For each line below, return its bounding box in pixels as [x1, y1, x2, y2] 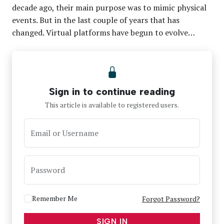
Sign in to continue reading [49, 85, 175, 97]
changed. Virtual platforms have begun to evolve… [12, 26, 195, 38]
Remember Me [32, 193, 77, 203]
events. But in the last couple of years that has [12, 14, 179, 25]
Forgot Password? [142, 193, 200, 203]
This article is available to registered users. [45, 99, 179, 109]
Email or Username [30, 127, 98, 138]
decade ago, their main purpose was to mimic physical [12, 1, 206, 13]
